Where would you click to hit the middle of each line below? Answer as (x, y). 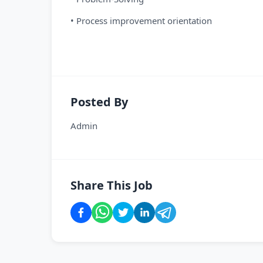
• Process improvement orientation (141, 21)
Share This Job (112, 185)
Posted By (99, 102)
